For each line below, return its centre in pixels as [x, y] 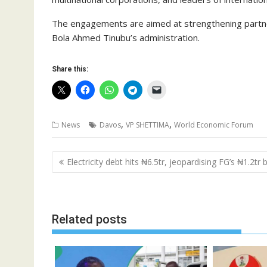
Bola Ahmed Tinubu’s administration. [126, 38]
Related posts [89, 219]
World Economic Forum [214, 125]
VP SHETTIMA [148, 125]
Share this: [70, 69]
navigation [85, 174]
